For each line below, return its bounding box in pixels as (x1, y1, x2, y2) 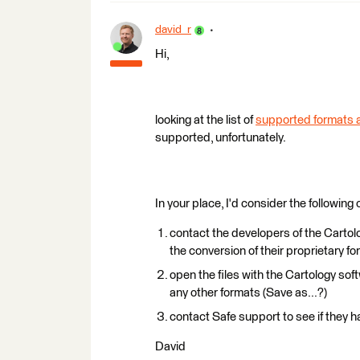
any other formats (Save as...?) (170, 287, 327, 299)
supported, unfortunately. (155, 132, 286, 144)
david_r (155, 24, 191, 35)
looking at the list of (155, 114, 256, 126)
